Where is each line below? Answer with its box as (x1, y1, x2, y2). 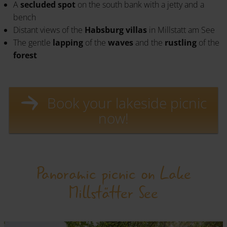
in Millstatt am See (149, 24, 215, 35)
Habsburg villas (85, 24, 149, 35)
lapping (53, 36, 83, 48)
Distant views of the (13, 24, 85, 35)
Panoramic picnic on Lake (36, 161, 191, 187)
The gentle (13, 36, 53, 48)
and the (135, 36, 165, 48)
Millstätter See (69, 180, 158, 207)
